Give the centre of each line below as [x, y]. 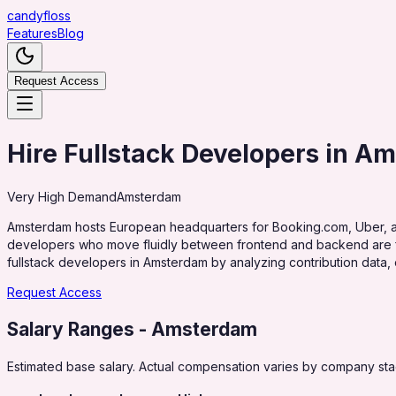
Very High [36, 196]
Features [32, 33]
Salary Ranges [71, 329]
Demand [91, 196]
